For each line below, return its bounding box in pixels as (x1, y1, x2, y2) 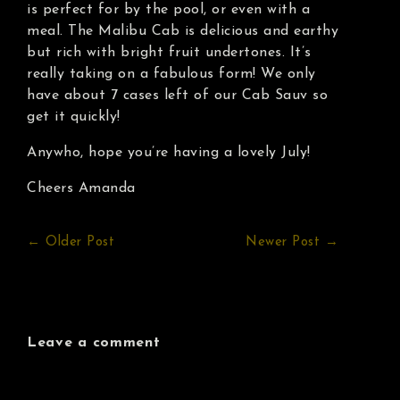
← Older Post (27, 235, 114, 249)
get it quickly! (27, 109, 121, 124)
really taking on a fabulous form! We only (27, 66, 316, 81)
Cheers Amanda (27, 180, 136, 196)
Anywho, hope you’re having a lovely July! (27, 145, 311, 160)
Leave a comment (27, 335, 161, 350)
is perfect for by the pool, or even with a (27, 2, 310, 17)
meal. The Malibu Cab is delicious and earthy (27, 23, 338, 38)
